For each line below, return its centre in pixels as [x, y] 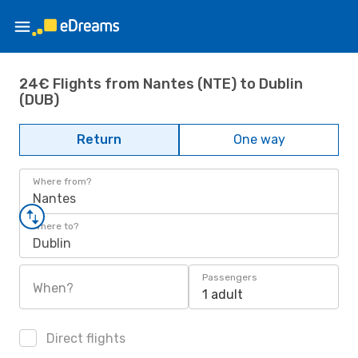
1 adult [223, 294]
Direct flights [84, 338]
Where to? [56, 226]
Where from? [62, 181]
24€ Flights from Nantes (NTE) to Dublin [161, 84]
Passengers [230, 277]
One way [259, 139]
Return [99, 139]
